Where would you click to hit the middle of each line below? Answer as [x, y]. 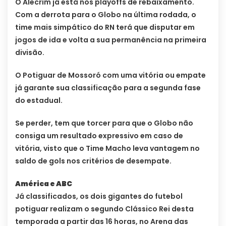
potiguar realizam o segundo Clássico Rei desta [104, 209]
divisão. [31, 53]
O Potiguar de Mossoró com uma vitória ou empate [110, 75]
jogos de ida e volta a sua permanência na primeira [111, 40]
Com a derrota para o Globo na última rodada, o [106, 15]
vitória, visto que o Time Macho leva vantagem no [107, 149]
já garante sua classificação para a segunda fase [108, 88]
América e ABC [44, 184]
